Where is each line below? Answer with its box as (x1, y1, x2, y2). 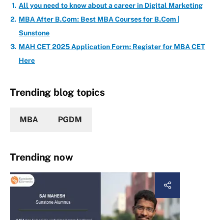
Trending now (10, 151, 73, 164)
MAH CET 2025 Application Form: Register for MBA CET (19, 43, 205, 51)
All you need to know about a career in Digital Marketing (19, 1, 203, 10)
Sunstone (19, 29, 50, 37)
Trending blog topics (10, 86, 105, 99)
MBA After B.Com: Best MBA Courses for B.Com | (19, 15, 180, 24)
